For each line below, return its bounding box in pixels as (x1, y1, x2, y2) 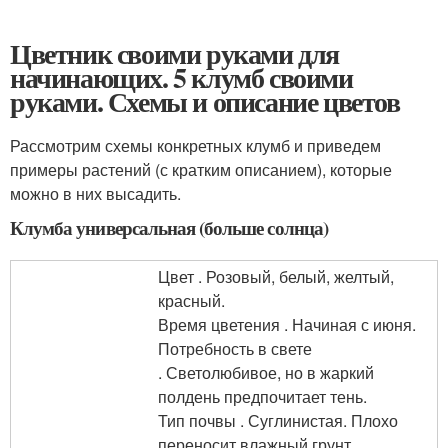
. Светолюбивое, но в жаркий (158, 361, 374, 384)
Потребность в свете (158, 337, 312, 360)
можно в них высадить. (10, 182, 185, 205)
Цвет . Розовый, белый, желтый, (158, 265, 394, 288)
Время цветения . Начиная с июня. (158, 313, 416, 336)
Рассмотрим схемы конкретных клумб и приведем (10, 134, 381, 157)
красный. (158, 289, 225, 312)
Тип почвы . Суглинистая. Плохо (158, 409, 398, 432)
